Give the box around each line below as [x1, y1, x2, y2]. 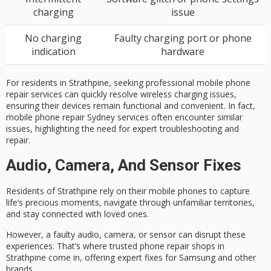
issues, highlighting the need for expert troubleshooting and [6, 123, 239, 135]
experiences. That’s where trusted [6, 240, 140, 252]
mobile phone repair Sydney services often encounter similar [6, 111, 243, 123]
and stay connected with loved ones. [6, 207, 149, 220]
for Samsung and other [163, 251, 256, 263]
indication [31, 45, 76, 59]
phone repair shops [140, 240, 215, 252]
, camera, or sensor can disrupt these [99, 228, 246, 240]
